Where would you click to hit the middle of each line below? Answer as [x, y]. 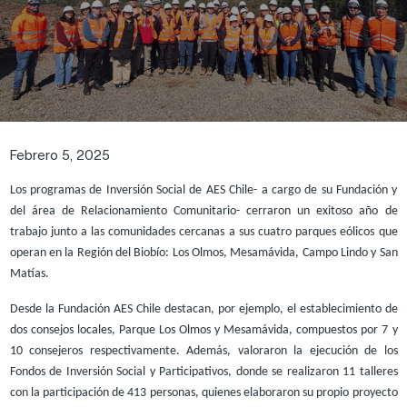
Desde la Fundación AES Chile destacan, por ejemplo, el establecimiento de [203, 309]
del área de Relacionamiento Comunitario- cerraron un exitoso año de [203, 211]
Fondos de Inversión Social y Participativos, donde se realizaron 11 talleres [203, 372]
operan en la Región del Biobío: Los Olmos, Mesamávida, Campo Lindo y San [203, 253]
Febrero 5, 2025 [60, 154]
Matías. [29, 273]
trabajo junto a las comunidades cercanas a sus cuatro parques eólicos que [203, 232]
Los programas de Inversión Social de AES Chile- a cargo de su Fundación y [203, 190]
